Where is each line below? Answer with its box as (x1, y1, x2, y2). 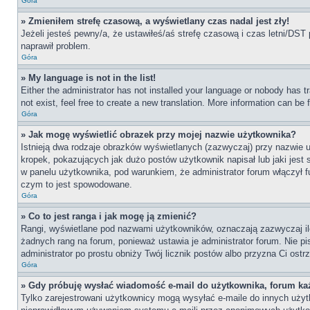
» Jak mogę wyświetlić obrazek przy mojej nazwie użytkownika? (21, 129, 296, 140)
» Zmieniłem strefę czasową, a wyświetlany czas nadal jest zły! (21, 16, 289, 26)
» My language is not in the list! (21, 73, 156, 83)
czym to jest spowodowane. (21, 179, 132, 190)
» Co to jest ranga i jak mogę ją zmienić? (21, 211, 197, 221)
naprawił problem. (21, 41, 91, 51)
